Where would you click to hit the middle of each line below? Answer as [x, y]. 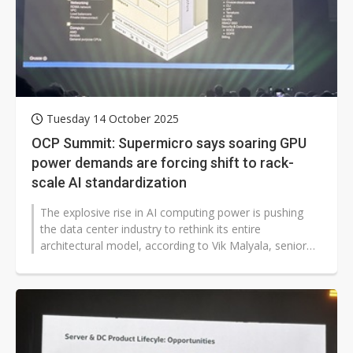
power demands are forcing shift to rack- [163, 163]
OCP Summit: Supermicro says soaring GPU [169, 143]
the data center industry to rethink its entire [150, 229]
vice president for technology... [118, 262]
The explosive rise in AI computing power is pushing [172, 213]
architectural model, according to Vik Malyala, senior [173, 246]
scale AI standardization [109, 183]
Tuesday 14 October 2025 [113, 119]
